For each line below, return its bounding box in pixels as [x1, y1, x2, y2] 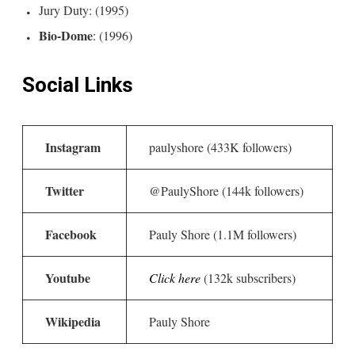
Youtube [45, 269, 90, 288]
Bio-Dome [39, 26, 93, 45]
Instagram [45, 138, 101, 157]
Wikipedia [45, 312, 101, 331]
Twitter [45, 181, 84, 200]
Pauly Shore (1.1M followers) [149, 226, 296, 243]
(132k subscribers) [200, 269, 296, 287]
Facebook [45, 225, 97, 244]
